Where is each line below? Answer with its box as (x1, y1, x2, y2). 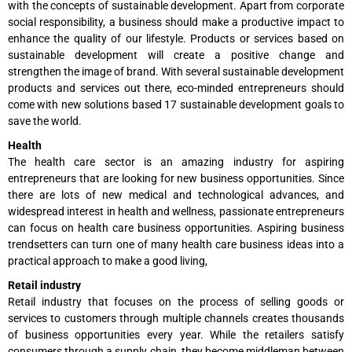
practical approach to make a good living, (8, 255, 207, 268)
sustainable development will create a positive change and (8, 49, 344, 62)
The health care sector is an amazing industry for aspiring (8, 156, 344, 169)
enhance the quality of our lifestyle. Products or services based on (8, 32, 344, 46)
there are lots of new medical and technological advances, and (8, 189, 344, 202)
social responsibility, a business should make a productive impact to (8, 16, 344, 29)
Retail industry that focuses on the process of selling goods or (8, 295, 344, 309)
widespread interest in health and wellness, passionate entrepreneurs (8, 205, 344, 218)
